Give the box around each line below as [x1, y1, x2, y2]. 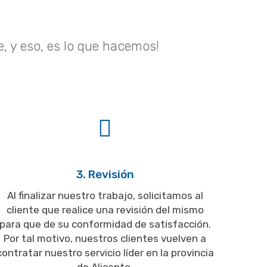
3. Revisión [76, 167, 134, 182]
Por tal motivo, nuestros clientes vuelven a [4, 232, 206, 245]
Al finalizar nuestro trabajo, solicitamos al [7, 190, 203, 202]
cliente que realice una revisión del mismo [6, 204, 204, 216]
